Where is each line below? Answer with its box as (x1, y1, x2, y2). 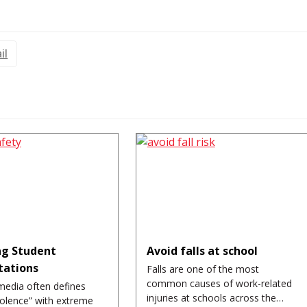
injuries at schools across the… (146, 291, 284, 305)
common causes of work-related (146, 277, 292, 291)
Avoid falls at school (146, 243, 258, 259)
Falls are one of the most (146, 262, 259, 276)
